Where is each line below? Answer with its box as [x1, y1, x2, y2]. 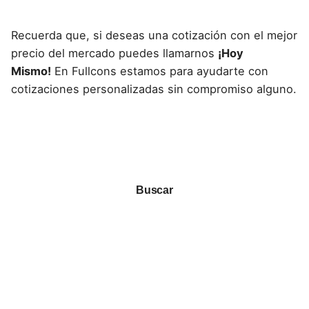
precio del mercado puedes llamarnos [11, 46, 218, 60]
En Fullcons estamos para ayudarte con [51, 63, 268, 78]
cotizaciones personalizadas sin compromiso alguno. [11, 81, 297, 96]
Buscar [136, 183, 173, 197]
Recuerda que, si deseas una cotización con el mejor [11, 28, 297, 42]
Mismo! [11, 63, 51, 78]
